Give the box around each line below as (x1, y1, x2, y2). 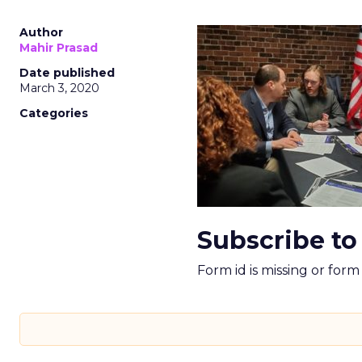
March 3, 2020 (19, 81, 99, 95)
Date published (19, 65, 115, 80)
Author (19, 25, 63, 40)
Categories (19, 106, 88, 120)
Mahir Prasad (19, 40, 98, 55)
